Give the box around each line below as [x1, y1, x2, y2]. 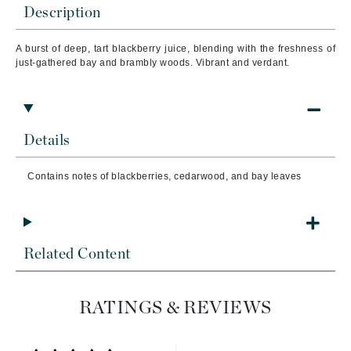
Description [24, 5, 101, 20]
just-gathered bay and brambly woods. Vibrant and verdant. [16, 57, 290, 68]
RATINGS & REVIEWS [79, 299, 272, 317]
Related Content [24, 247, 131, 262]
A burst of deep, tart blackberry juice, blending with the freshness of [16, 43, 335, 54]
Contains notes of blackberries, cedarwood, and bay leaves [27, 171, 302, 182]
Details [24, 133, 71, 148]
